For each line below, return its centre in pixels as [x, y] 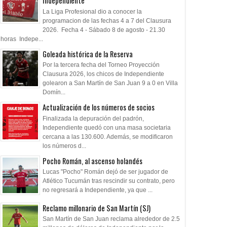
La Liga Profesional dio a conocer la [92, 11]
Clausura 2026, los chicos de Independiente [103, 74]
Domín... [54, 92]
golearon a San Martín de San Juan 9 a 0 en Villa [110, 83]
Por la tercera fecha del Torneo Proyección [101, 65]
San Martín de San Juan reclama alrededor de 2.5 [111, 219]
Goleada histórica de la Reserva [88, 54]
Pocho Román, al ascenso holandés [92, 161]
